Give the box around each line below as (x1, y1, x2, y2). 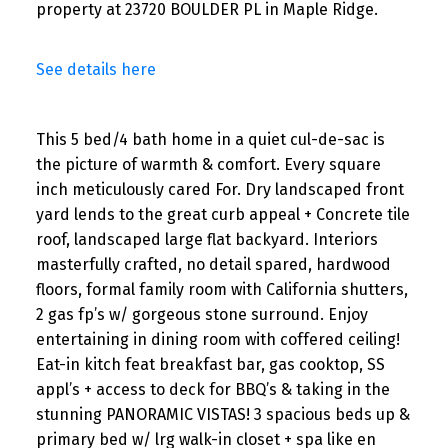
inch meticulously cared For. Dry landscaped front (35, 179, 404, 199)
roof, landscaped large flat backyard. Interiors (35, 229, 378, 249)
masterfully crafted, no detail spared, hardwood (35, 254, 391, 274)
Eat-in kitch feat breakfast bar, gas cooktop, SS (35, 354, 385, 374)
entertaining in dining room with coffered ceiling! (35, 329, 400, 349)
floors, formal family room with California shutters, (35, 279, 408, 299)
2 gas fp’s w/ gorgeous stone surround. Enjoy (35, 304, 368, 324)
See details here (35, 59, 156, 79)
